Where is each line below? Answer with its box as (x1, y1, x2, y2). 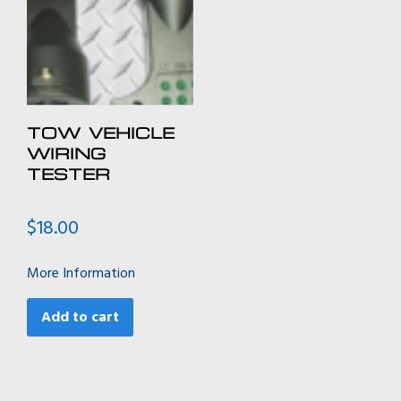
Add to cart (41, 305, 119, 329)
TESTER (27, 163, 110, 184)
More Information (27, 261, 135, 286)
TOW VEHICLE (27, 122, 175, 143)
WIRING (27, 142, 106, 164)
